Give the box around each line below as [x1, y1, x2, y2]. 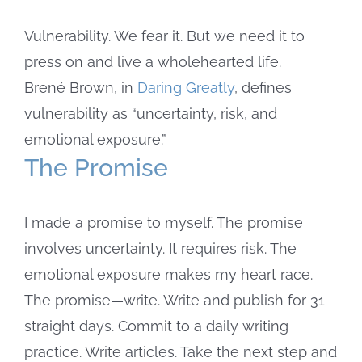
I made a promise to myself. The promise [24, 213, 303, 231]
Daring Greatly [137, 78, 234, 96]
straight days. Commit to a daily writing [24, 317, 288, 335]
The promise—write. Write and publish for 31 [24, 291, 325, 309]
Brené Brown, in [24, 78, 137, 96]
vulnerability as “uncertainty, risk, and [24, 104, 277, 122]
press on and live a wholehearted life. [24, 53, 281, 70]
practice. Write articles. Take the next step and [24, 343, 337, 360]
